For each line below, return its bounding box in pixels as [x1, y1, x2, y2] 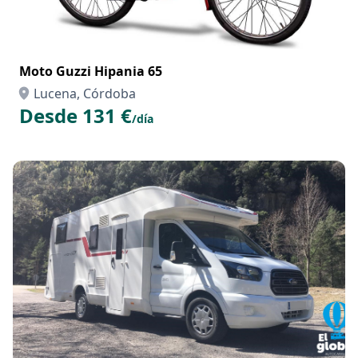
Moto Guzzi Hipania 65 [19, 62, 162, 80]
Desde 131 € [19, 102, 132, 129]
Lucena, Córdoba [34, 85, 136, 102]
